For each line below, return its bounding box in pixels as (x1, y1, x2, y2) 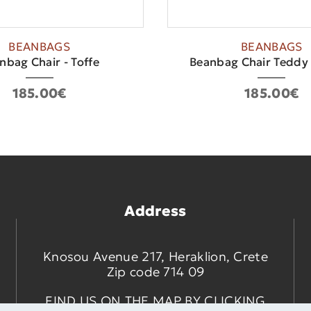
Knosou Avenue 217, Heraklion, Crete (42, 249, 269, 265)
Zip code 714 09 (106, 264, 205, 280)
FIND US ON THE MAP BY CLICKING (45, 293, 266, 310)
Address (124, 202, 187, 221)
